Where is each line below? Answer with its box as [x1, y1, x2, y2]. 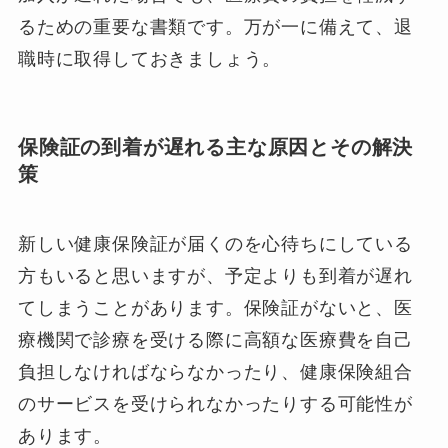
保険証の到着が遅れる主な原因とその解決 [17, 136, 414, 159]
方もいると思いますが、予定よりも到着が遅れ [17, 265, 413, 286]
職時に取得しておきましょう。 [17, 49, 282, 70]
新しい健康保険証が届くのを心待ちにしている [17, 233, 413, 254]
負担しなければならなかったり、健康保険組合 [17, 361, 413, 382]
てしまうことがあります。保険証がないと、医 [17, 297, 413, 318]
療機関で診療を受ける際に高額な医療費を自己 [17, 329, 413, 350]
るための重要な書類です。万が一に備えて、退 [17, 17, 413, 38]
